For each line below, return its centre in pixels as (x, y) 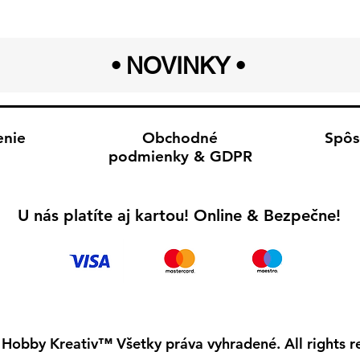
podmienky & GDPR (180, 156)
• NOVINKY (170, 65)
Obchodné (180, 137)
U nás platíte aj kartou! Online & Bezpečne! (179, 215)
